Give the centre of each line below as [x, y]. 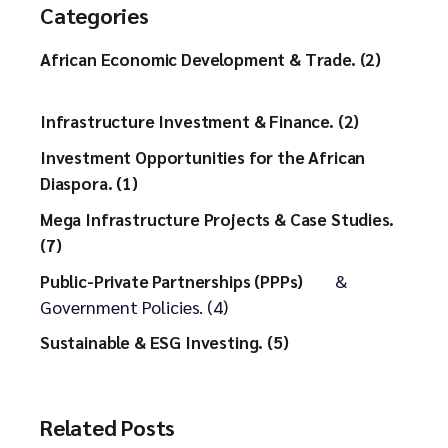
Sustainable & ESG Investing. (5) [164, 342]
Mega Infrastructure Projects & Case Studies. [217, 219]
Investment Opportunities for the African [203, 157]
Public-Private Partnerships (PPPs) [172, 281]
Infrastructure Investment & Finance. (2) [200, 121]
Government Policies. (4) [134, 307]
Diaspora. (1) [89, 183]
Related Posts [108, 427]
